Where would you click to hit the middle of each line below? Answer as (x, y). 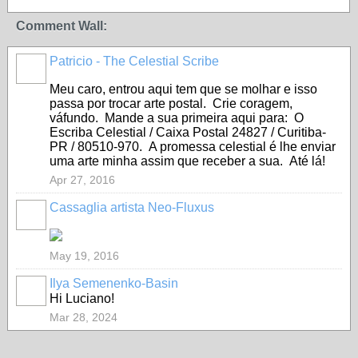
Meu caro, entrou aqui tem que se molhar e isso (183, 89)
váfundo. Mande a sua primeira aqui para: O (177, 118)
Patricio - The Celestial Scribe (134, 61)
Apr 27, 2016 (82, 180)
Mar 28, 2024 (84, 317)
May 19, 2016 (84, 256)
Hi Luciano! (82, 298)
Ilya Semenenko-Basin (114, 283)
